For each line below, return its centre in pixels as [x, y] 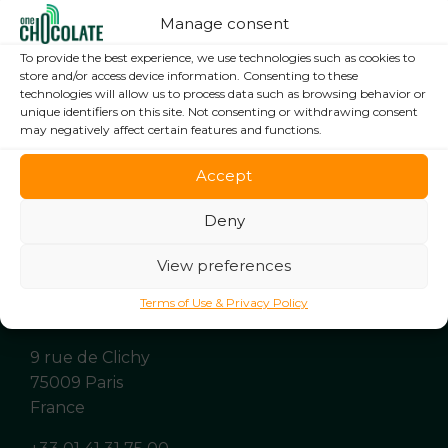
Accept [224, 175]
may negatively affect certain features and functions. [171, 129]
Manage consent [224, 23]
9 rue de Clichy [90, 357]
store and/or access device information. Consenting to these [189, 75]
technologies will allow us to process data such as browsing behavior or [223, 93]
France [58, 407]
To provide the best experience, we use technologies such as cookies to [217, 57]
